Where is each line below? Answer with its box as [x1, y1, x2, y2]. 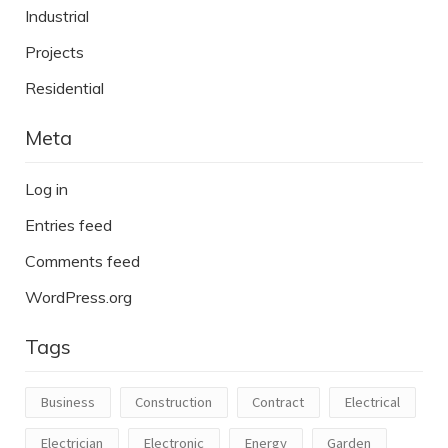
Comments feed [25, 251, 140, 272]
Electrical [344, 393, 400, 412]
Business [40, 393, 95, 412]
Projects [25, 42, 84, 63]
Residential [25, 78, 104, 99]
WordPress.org [25, 287, 132, 308]
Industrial [25, 6, 89, 27]
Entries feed [25, 215, 112, 236]
